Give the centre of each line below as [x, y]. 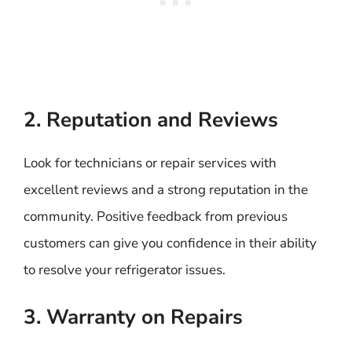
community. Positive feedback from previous [156, 216]
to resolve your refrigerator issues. [125, 269]
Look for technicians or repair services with [150, 163]
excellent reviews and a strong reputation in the [166, 189]
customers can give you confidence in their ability [170, 243]
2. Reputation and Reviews [151, 119]
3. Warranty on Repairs [133, 317]
